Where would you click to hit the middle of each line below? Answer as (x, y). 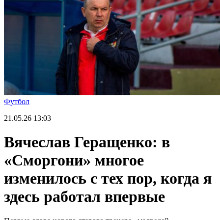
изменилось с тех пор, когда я (108, 179)
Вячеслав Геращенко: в (87, 142)
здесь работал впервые (84, 197)
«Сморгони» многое (74, 160)
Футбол (17, 101)
